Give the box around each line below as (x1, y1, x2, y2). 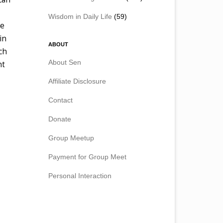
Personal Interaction (48, 171, 111, 180)
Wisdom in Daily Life (48, 12, 112, 20)
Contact (48, 96, 73, 104)
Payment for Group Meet (48, 152, 126, 161)
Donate (48, 114, 71, 123)
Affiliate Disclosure (48, 77, 106, 85)
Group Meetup (48, 133, 94, 142)
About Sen (48, 58, 81, 66)
